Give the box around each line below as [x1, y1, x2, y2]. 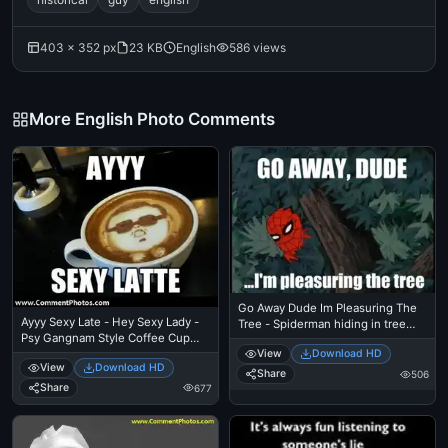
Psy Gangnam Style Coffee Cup [21, 330, 190, 345]
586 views [229, 40, 286, 55]
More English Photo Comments [29, 109, 275, 129]
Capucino [21, 346, 72, 361]
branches [238, 333, 288, 348]
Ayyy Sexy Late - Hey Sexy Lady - [21, 314, 199, 329]
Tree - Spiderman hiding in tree [238, 317, 406, 332]
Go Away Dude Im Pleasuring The [238, 301, 417, 316]
